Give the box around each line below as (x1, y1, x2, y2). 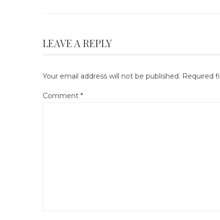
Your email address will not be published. (43, 72, 180, 81)
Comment (43, 91, 81, 100)
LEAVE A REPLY (43, 36, 112, 50)
